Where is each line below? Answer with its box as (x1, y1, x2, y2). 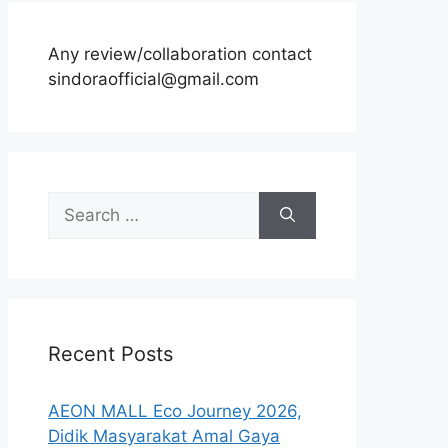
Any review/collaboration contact (48, 44, 312, 64)
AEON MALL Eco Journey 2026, (48, 401, 302, 421)
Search (47, 193, 103, 213)
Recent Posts (48, 342, 173, 366)
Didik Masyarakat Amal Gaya (48, 426, 280, 446)
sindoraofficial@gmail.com (48, 69, 259, 89)
